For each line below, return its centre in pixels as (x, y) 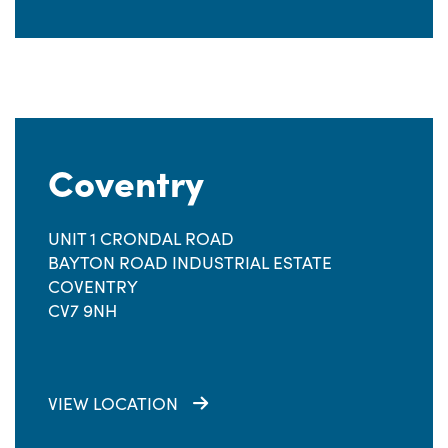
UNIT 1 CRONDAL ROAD (141, 238)
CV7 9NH (82, 310)
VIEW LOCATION (113, 403)
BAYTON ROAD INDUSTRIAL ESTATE (190, 262)
